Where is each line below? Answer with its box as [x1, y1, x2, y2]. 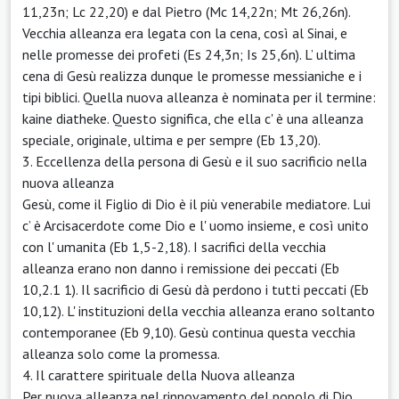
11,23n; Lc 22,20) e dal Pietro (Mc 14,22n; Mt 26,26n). [22, 2, 350, 20]
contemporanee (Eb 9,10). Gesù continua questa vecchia [22, 322, 355, 341]
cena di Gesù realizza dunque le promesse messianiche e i [22, 66, 362, 85]
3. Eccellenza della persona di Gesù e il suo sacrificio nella [22, 151, 367, 170]
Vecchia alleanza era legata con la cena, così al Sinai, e [22, 23, 347, 42]
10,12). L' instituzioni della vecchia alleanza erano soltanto [22, 301, 375, 320]
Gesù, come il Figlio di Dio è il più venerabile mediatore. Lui [22, 194, 370, 213]
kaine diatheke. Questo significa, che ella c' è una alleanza [22, 109, 363, 127]
